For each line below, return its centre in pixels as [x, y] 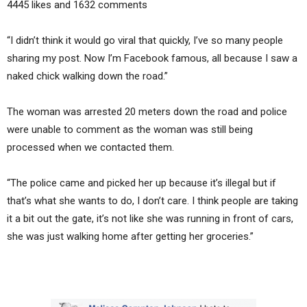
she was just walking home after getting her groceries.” [130, 236]
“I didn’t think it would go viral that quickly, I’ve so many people [145, 40]
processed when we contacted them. [90, 147]
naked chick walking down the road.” [87, 76]
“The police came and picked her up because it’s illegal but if [142, 183]
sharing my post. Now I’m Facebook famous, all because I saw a [152, 58]
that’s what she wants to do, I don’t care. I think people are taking [152, 200]
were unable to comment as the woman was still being [130, 129]
